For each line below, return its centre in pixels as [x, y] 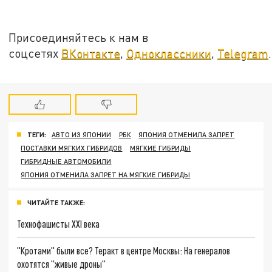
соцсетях [35, 53]
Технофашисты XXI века [59, 224]
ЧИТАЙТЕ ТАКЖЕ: [56, 203]
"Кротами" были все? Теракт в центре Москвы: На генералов [124, 250]
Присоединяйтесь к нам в [79, 37]
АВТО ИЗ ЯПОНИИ [82, 135]
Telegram [243, 53]
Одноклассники [169, 53]
